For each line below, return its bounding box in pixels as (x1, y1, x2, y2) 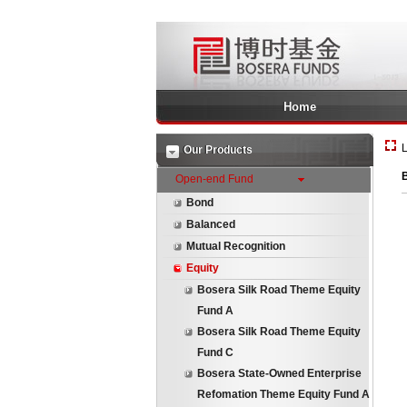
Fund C (197, 346, 233, 359)
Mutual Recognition (186, 240, 285, 253)
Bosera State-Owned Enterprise (197, 367, 362, 380)
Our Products (184, 144, 253, 156)
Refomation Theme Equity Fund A (197, 388, 370, 401)
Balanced (186, 218, 235, 231)
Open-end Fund (175, 173, 253, 185)
